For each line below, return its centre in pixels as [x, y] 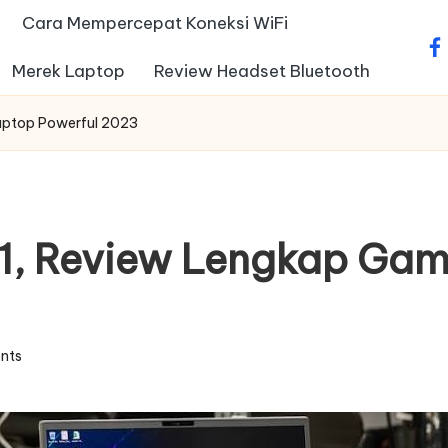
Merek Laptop [69, 70]
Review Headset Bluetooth [262, 70]
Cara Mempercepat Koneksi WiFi [155, 23]
